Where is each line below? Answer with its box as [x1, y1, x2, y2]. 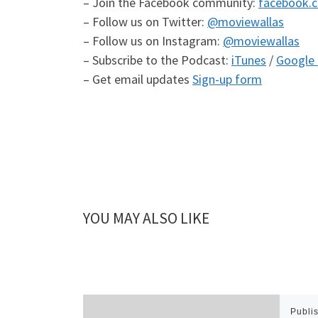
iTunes [231, 51, 266, 68]
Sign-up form [192, 70, 262, 87]
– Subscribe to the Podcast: [83, 51, 231, 68]
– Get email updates [83, 70, 192, 87]
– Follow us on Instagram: [83, 32, 223, 49]
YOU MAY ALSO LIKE [83, 209, 209, 229]
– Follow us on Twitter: [83, 13, 207, 30]
